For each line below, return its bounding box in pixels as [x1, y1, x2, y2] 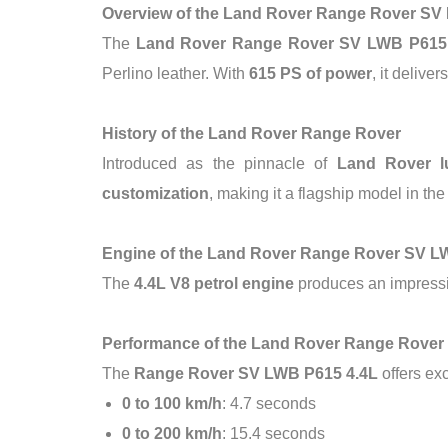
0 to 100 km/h [122, 395, 222, 412]
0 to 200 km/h [122, 425, 222, 442]
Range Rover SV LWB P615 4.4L [134, 365, 378, 382]
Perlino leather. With [102, 65, 249, 82]
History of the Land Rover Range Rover [102, 125, 401, 142]
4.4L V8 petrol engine [134, 275, 294, 292]
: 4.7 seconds [222, 395, 316, 412]
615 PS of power [249, 65, 372, 82]
